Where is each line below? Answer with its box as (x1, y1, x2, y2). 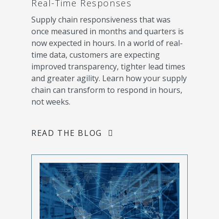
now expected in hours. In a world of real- (31, 38, 183, 49)
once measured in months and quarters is (31, 26, 184, 37)
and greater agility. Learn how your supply (31, 73, 187, 84)
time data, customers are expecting (31, 49, 160, 61)
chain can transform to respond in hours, (31, 85, 182, 96)
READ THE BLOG (31, 128, 102, 139)
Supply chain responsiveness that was (31, 14, 171, 25)
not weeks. (31, 96, 70, 108)
